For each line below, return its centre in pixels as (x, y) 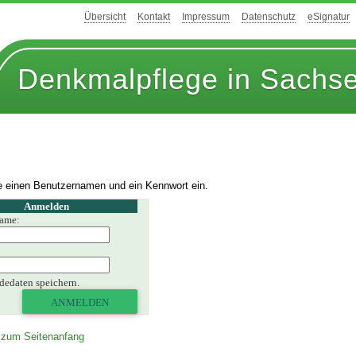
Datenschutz (269, 17)
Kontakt (154, 17)
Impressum (206, 17)
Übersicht (105, 17)
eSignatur (329, 17)
